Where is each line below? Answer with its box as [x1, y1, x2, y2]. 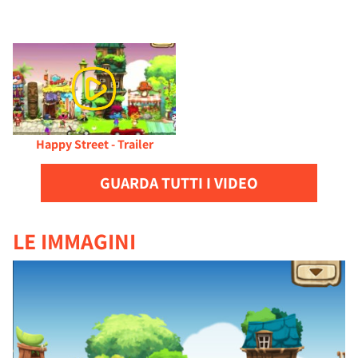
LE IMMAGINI [13, 225, 136, 256]
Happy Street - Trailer [35, 135, 153, 153]
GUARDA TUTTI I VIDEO [100, 172, 258, 193]
